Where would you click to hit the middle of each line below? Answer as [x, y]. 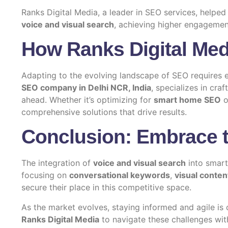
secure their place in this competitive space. [106, 188]
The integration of [57, 163]
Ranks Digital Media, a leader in [83, 12]
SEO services [170, 12]
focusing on [45, 175]
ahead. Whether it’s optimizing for [88, 100]
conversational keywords [120, 175]
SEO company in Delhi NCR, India [86, 88]
